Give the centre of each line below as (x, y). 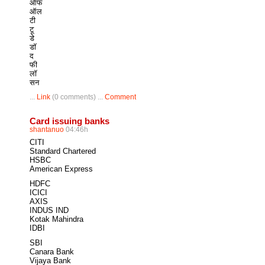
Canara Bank (52, 252)
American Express (61, 169)
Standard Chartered (63, 151)
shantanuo (47, 130)
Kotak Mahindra (56, 219)
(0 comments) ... (77, 97)
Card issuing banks (70, 121)
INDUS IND (49, 210)
